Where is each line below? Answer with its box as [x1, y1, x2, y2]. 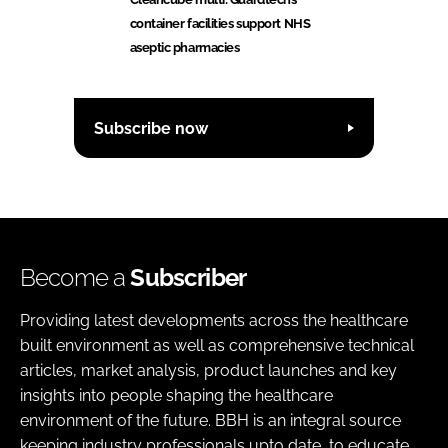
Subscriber [130, 263, 247, 293]
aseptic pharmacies [129, 40, 240, 56]
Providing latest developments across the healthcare [20, 311, 408, 331]
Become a [20, 263, 131, 293]
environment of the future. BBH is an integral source [20, 411, 401, 431]
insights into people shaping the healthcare [20, 386, 333, 406]
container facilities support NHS [129, 16, 311, 32]
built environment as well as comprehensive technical [20, 336, 414, 356]
